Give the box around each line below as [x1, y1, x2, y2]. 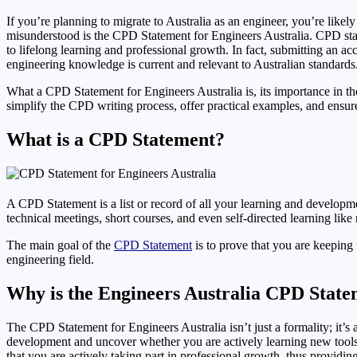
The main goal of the [6, 237, 114, 252]
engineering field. [6, 252, 94, 266]
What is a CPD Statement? [6, 128, 225, 150]
